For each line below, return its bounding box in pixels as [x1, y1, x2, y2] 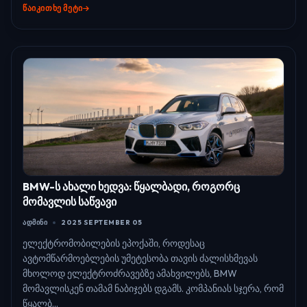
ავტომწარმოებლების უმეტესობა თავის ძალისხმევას [23, 252, 258, 265]
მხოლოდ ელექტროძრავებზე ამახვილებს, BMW [23, 267, 237, 280]
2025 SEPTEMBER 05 [61, 218, 143, 228]
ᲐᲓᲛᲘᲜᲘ [23, 218, 47, 228]
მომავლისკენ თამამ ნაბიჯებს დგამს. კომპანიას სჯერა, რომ [23, 282, 284, 295]
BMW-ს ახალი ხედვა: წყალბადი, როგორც [23, 180, 240, 194]
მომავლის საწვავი [23, 195, 116, 209]
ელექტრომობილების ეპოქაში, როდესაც [23, 237, 205, 250]
